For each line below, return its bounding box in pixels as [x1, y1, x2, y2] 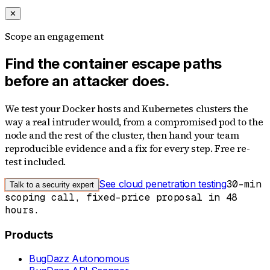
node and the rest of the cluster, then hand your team [5, 128, 239, 142]
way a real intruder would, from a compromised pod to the [5, 115, 263, 128]
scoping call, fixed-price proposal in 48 [5, 190, 237, 204]
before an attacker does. [5, 72, 170, 90]
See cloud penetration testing [99, 177, 227, 190]
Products [5, 227, 53, 242]
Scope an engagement [5, 29, 104, 43]
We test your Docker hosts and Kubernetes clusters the [5, 101, 248, 115]
